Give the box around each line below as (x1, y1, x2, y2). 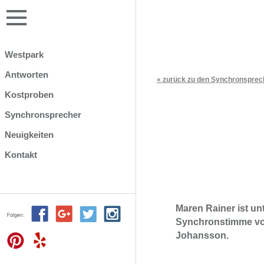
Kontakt (5, 150, 37, 160)
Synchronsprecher (5, 110, 81, 120)
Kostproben (5, 90, 54, 100)
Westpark (5, 49, 44, 60)
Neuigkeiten (5, 130, 54, 140)
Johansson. (176, 230, 229, 240)
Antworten (5, 70, 48, 80)
